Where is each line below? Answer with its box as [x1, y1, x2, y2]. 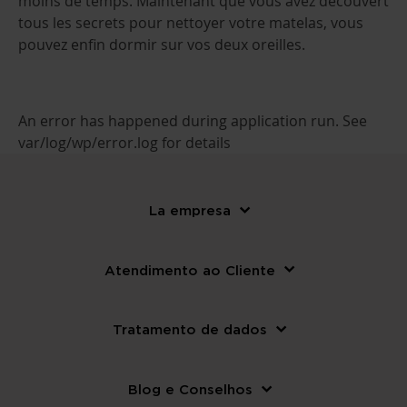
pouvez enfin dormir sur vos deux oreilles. [18, 35, 305, 55]
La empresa [149, 203, 231, 218]
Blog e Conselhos [127, 381, 253, 396]
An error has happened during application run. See [18, 111, 367, 132]
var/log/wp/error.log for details [18, 133, 231, 154]
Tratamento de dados [113, 322, 267, 337]
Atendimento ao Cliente [104, 262, 275, 277]
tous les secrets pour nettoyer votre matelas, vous [18, 13, 363, 34]
